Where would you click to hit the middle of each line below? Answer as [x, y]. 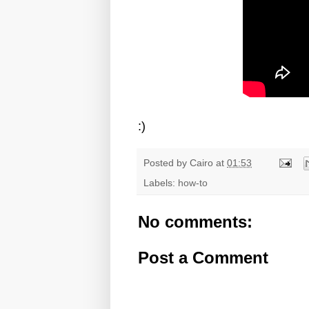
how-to [193, 182]
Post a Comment [203, 257]
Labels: [161, 182]
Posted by [167, 162]
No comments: [195, 221]
